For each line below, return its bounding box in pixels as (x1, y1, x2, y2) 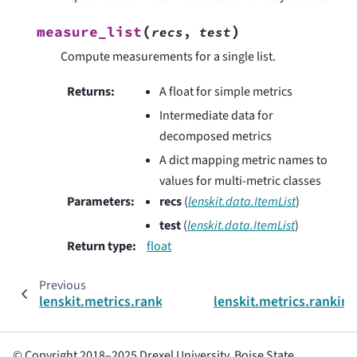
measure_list (37, 22, 142, 41)
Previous (38, 277, 86, 295)
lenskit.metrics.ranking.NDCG (39, 292, 221, 312)
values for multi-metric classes (159, 172, 321, 190)
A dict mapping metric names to (159, 151, 328, 170)
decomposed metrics (159, 127, 272, 146)
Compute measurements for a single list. (61, 47, 276, 65)
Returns (67, 83, 111, 101)
